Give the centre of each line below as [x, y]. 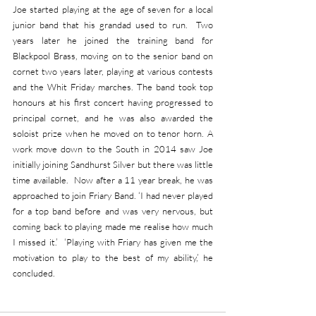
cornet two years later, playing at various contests [113, 71]
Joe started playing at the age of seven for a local [113, 9]
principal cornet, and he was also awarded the [113, 118]
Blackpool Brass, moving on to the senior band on [113, 56]
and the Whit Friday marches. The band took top [113, 87]
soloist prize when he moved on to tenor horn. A [113, 133]
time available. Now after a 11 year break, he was [113, 180]
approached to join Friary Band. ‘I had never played [113, 195]
